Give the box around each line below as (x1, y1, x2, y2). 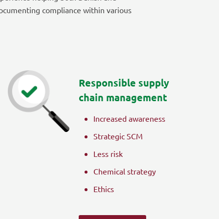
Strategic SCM (93, 131, 143, 141)
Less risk (93, 148, 123, 158)
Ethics (93, 183, 114, 194)
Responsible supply (79, 76, 170, 89)
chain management (79, 90, 168, 104)
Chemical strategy (93, 166, 156, 176)
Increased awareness (93, 113, 166, 123)
